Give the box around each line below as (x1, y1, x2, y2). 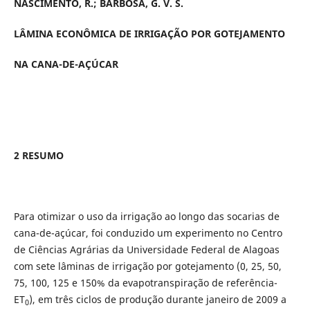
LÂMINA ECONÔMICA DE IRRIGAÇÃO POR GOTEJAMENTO (13, 27, 285, 41)
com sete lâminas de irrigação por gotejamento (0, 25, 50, (13, 259, 282, 273)
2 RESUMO (13, 149, 64, 163)
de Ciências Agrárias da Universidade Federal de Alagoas (13, 243, 280, 257)
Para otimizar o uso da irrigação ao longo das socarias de (13, 210, 280, 224)
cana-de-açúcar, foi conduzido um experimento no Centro (13, 226, 282, 240)
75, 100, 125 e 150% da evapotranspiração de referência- (13, 276, 277, 290)
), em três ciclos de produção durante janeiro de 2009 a (28, 293, 286, 307)
